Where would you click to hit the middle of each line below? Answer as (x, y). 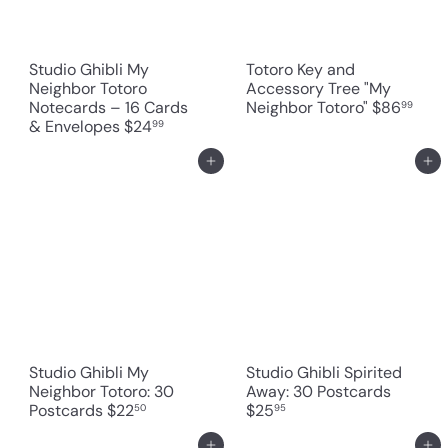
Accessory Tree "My (318, 88)
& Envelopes (76, 126)
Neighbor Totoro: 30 (101, 391)
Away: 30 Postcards (318, 391)
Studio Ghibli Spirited (324, 372)
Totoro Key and (300, 69)
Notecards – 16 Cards (108, 107)
